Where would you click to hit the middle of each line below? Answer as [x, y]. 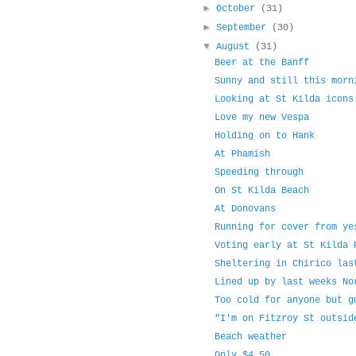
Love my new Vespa [261, 118]
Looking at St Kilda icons [284, 100]
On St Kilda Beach [261, 191]
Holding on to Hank [264, 136]
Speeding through [259, 173]
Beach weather [250, 337]
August [236, 47]
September [244, 28]
